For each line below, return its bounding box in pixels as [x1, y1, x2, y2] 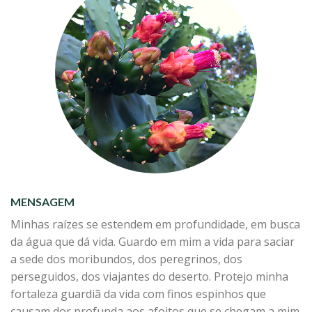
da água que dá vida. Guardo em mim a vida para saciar [10, 233, 295, 249]
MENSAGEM [10, 194, 75, 208]
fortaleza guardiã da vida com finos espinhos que [10, 286, 266, 302]
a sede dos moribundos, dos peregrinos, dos [10, 251, 242, 267]
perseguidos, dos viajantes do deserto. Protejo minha [10, 268, 288, 284]
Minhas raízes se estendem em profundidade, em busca [10, 216, 300, 232]
